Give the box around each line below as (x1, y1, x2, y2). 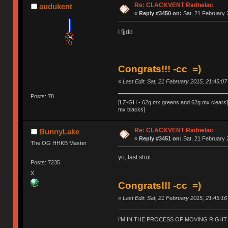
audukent (39, 2, 72, 11)
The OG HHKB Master (31, 140, 87, 147)
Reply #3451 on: (138, 135, 182, 142)
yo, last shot (118, 154, 151, 161)
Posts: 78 (31, 93, 54, 99)
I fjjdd (118, 28, 133, 36)
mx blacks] (118, 106, 145, 113)
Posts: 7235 (31, 159, 61, 165)
